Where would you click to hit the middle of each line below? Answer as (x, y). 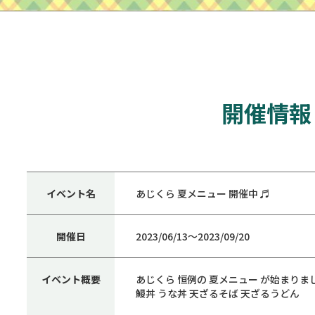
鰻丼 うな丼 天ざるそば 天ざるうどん (218, 293)
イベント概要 (71, 279)
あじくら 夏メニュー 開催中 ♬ (203, 193)
